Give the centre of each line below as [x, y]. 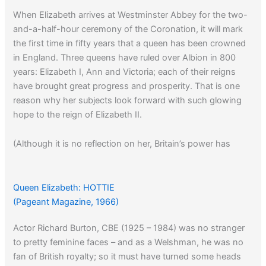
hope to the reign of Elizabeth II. [78, 114]
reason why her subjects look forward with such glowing [128, 100]
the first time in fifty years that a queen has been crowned [130, 43]
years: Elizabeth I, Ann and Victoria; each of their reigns [125, 72]
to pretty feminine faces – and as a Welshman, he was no [129, 243]
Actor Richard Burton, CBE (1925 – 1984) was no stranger [129, 228]
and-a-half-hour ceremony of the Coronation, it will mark [128, 29]
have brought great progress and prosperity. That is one [127, 86]
